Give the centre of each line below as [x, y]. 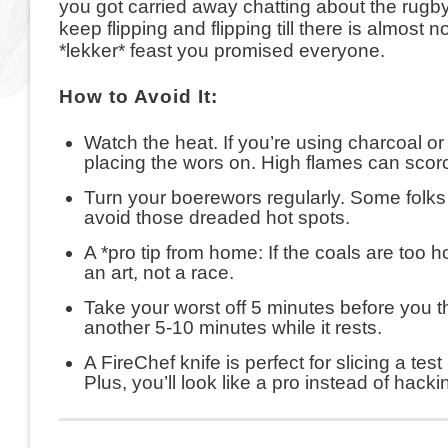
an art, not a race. [161, 273]
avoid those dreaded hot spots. [219, 218]
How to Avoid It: [141, 97]
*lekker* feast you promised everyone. [221, 50]
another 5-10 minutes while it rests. [232, 328]
